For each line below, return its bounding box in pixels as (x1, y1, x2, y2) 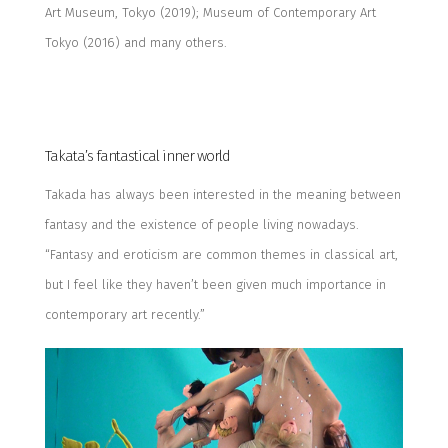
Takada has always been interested (44, 186, 259, 202)
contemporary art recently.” (44, 306, 205, 322)
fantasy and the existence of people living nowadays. (44, 216, 359, 232)
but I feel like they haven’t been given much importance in (44, 276, 386, 292)
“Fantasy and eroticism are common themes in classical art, (44, 246, 398, 262)
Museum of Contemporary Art (198, 4, 376, 20)
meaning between (291, 186, 401, 202)
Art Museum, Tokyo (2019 (44, 4, 191, 20)
